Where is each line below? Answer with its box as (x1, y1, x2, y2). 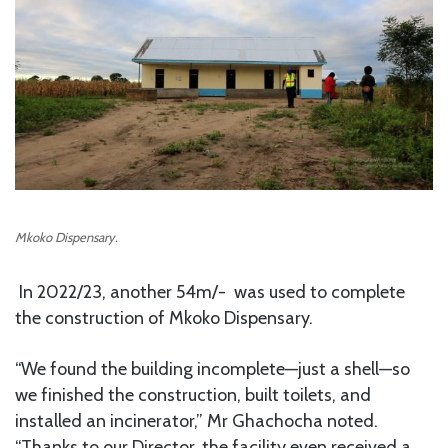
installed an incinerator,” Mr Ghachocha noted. (15, 410, 378, 433)
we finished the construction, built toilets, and (15, 384, 371, 407)
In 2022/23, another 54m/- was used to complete (15, 281, 405, 304)
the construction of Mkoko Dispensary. (15, 307, 313, 330)
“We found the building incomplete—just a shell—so (15, 358, 410, 381)
